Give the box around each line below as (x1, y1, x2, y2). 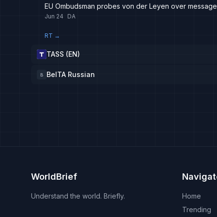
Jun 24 (45, 13, 63, 20)
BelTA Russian (46, 70, 95, 78)
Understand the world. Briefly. (31, 192, 125, 200)
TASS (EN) (46, 50, 80, 58)
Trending (182, 205, 211, 214)
